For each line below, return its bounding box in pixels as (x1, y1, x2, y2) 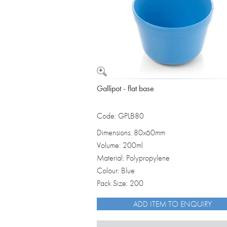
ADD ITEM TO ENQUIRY (133, 199, 212, 210)
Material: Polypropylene (97, 153, 170, 164)
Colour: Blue (97, 165, 135, 176)
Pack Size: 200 (97, 178, 143, 189)
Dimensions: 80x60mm (97, 127, 165, 138)
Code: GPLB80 (97, 110, 144, 122)
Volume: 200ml (97, 140, 143, 151)
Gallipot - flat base (97, 83, 154, 94)
